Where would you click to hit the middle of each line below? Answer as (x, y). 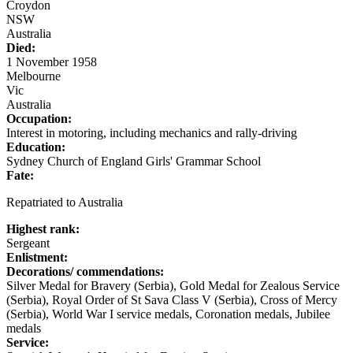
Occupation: (39, 118)
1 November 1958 (52, 61)
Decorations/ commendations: (85, 271)
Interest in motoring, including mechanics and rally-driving (152, 132)
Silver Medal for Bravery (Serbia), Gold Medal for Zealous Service (173, 285)
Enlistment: (37, 257)
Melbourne (33, 76)
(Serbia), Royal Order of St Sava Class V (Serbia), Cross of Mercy (172, 299)
